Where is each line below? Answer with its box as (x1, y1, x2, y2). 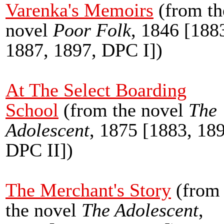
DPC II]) (5, 139, 73, 160)
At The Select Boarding (5, 79, 186, 100)
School (5, 99, 58, 120)
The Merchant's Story (5, 179, 171, 200)
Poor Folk (53, 19, 131, 40)
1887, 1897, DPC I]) (5, 39, 162, 60)
